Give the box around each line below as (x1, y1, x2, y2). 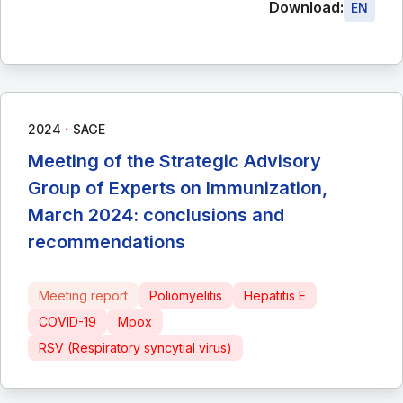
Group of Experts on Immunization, (28, 176, 327, 199)
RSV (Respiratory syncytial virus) (39, 339, 232, 355)
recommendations (28, 230, 185, 253)
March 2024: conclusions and (28, 203, 284, 226)
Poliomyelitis (149, 287, 222, 303)
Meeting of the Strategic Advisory (28, 149, 321, 172)
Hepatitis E (244, 287, 306, 303)
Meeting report (39, 287, 128, 303)
